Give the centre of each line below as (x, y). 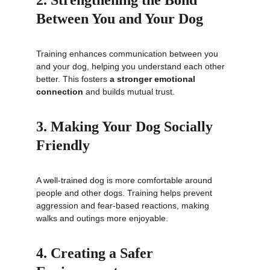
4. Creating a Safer (96, 253)
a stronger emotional (154, 79)
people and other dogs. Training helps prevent (125, 193)
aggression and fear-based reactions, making (124, 206)
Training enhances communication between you (128, 54)
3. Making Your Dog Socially (126, 127)
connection (60, 92)
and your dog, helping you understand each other (132, 66)
